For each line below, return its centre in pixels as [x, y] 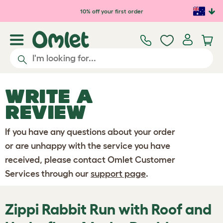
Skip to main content [57, 9]
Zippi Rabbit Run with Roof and [108, 209]
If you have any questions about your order [90, 132]
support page [118, 174]
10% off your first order [111, 11]
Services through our [48, 174]
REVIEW [46, 112]
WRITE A [49, 96]
